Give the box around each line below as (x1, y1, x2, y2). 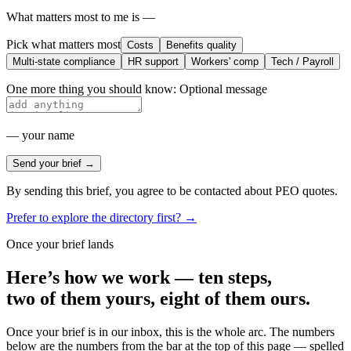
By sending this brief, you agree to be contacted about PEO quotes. (6, 184, 338, 198)
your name (22, 128, 74, 143)
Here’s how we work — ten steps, (6, 266, 272, 288)
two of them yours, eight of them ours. (6, 288, 310, 309)
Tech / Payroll (271, 56, 334, 68)
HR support (128, 56, 179, 68)
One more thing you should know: (6, 82, 176, 96)
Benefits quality (166, 39, 237, 52)
